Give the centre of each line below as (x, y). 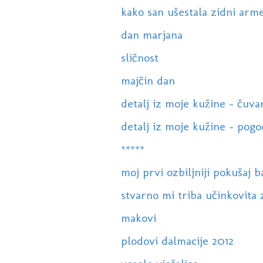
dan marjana (151, 35)
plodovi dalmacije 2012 (177, 241)
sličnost (139, 58)
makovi (138, 218)
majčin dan (148, 81)
